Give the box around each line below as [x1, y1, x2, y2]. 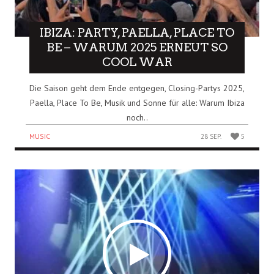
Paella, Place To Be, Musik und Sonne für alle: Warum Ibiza [29, 97, 245, 109]
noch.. [126, 112, 148, 124]
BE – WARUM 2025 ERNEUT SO [46, 40, 228, 55]
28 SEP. [201, 132, 222, 141]
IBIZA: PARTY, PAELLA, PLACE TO [40, 26, 234, 40]
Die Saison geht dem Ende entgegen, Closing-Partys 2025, [29, 83, 245, 94]
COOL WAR [102, 55, 172, 70]
